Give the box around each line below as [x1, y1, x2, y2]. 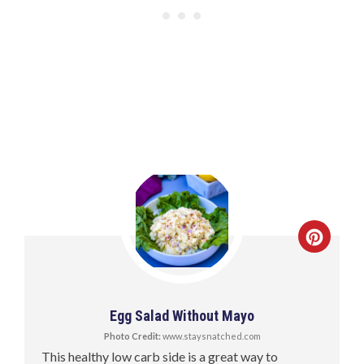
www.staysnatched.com [160, 330, 261, 341]
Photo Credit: [103, 330, 161, 341]
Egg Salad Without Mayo [110, 306, 254, 324]
